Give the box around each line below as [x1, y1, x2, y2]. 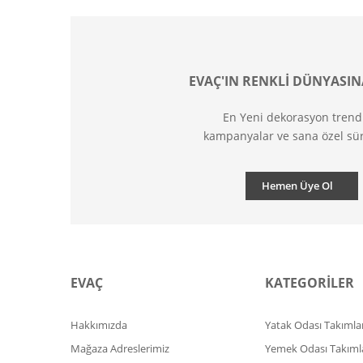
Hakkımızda [70, 318, 127, 332]
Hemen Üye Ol [262, 178, 333, 193]
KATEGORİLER [265, 274, 354, 292]
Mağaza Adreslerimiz [70, 341, 169, 356]
